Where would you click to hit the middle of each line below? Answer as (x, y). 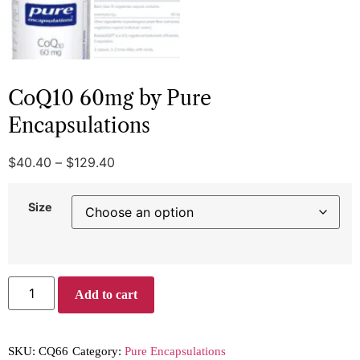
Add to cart (106, 294)
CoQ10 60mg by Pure (110, 98)
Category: (98, 351)
